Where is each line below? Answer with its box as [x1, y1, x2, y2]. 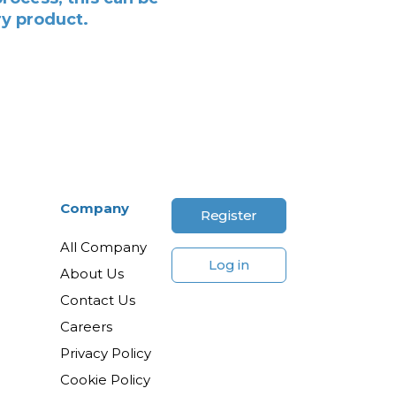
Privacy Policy [60, 344, 152, 362]
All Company [60, 238, 148, 255]
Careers [60, 317, 113, 335]
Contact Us [60, 291, 136, 308]
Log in [209, 255, 249, 273]
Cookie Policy [60, 370, 151, 388]
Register [200, 206, 258, 224]
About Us [60, 264, 125, 282]
